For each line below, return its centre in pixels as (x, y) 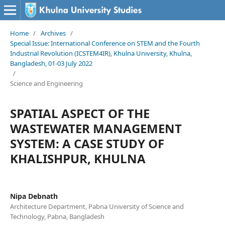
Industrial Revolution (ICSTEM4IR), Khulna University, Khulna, (101, 53)
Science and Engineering (46, 83)
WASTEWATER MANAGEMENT (96, 128)
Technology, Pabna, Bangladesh (57, 216)
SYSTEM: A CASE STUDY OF (87, 143)
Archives (53, 33)
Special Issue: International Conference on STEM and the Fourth (105, 43)
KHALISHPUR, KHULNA (78, 158)
